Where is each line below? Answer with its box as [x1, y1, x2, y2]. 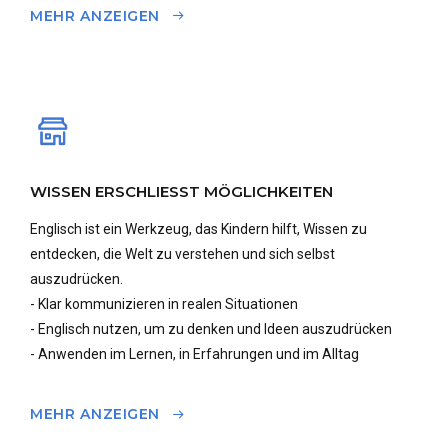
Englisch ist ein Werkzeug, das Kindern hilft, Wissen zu [30, 221, 367, 238]
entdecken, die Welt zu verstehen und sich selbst [30, 246, 335, 263]
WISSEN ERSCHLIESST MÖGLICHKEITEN [30, 182, 333, 202]
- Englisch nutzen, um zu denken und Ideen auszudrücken [30, 321, 392, 338]
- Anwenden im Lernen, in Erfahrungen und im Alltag [30, 346, 359, 363]
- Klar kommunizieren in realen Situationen [30, 296, 298, 313]
